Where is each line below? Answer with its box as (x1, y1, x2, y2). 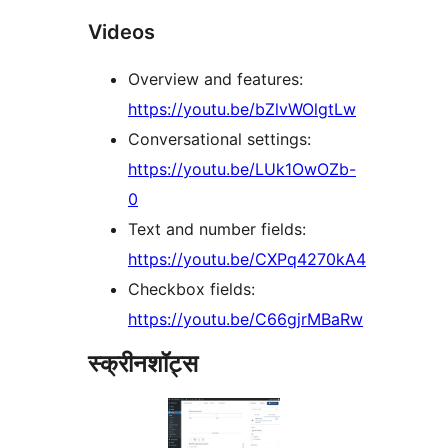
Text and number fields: (128, 218, 306, 239)
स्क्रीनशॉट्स (88, 348, 198, 378)
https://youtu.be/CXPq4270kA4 (128, 248, 366, 269)
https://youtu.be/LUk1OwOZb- (128, 158, 356, 179)
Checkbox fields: (128, 278, 255, 299)
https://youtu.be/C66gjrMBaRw (128, 308, 363, 329)
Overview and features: (128, 68, 303, 89)
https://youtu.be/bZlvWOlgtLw (128, 98, 356, 119)
